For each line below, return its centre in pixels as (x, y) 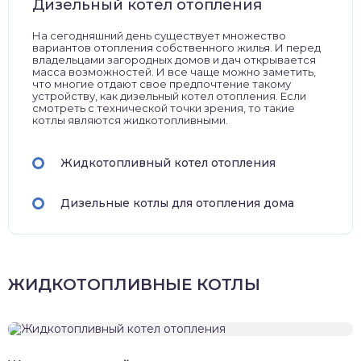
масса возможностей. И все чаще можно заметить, (174, 72)
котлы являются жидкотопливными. (130, 120)
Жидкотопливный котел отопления (168, 163)
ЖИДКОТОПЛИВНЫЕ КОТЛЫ (134, 284)
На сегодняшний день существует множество (159, 35)
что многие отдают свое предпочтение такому (162, 84)
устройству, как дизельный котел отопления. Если (169, 96)
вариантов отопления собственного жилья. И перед (176, 48)
